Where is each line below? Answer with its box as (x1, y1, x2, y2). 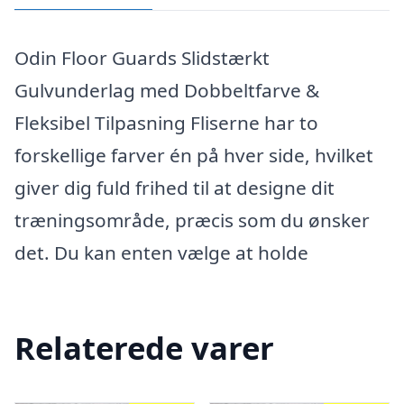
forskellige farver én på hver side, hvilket (14, 142, 373, 168)
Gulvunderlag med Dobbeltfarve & (14, 78, 319, 103)
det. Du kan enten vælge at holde (14, 240, 308, 265)
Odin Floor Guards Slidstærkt (14, 45, 270, 70)
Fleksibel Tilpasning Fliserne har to (14, 110, 318, 135)
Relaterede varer (14, 326, 274, 369)
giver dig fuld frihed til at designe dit (14, 175, 335, 200)
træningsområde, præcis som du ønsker (14, 207, 370, 233)
